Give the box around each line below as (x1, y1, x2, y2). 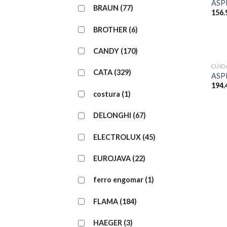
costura (93, 89, 120, 98)
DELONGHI (93, 111, 131, 120)
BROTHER (93, 25, 127, 34)
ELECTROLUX (93, 132, 141, 141)
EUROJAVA (93, 154, 131, 163)
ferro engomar (93, 175, 143, 184)
